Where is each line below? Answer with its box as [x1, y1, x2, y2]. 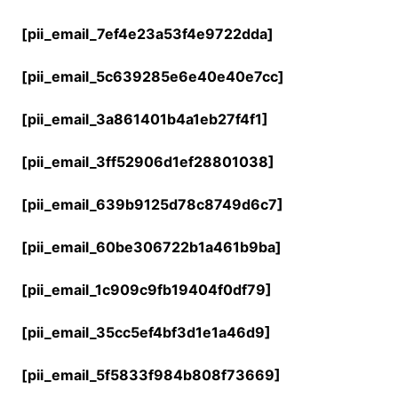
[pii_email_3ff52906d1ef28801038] [20, 153, 275, 171]
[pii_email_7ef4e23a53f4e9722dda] [20, 25, 274, 43]
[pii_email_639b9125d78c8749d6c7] [20, 195, 283, 213]
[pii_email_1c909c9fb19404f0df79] [20, 281, 272, 298]
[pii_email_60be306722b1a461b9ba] [20, 238, 282, 256]
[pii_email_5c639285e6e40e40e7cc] [20, 68, 284, 85]
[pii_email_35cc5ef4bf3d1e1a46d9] [20, 323, 271, 341]
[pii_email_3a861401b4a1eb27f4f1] [20, 110, 268, 128]
